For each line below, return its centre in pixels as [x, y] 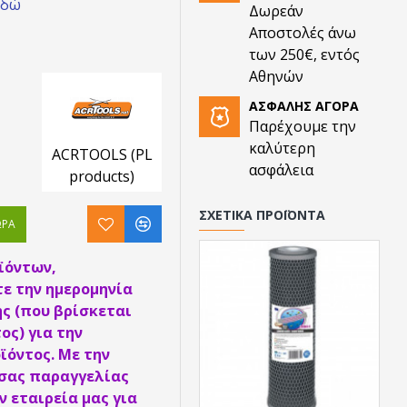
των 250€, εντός [304, 55]
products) [102, 176]
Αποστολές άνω [303, 33]
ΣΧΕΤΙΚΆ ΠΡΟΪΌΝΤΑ [262, 215]
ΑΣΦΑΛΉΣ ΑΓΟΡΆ [304, 106]
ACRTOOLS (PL [102, 154]
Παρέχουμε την [303, 126]
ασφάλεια [281, 170]
